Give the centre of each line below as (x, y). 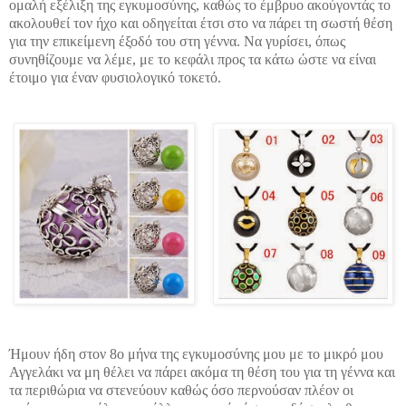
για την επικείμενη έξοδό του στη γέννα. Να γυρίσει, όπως (177, 41)
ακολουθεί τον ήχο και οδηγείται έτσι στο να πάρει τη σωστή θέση (201, 23)
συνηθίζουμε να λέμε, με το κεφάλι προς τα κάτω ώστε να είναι (193, 59)
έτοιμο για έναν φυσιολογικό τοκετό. (117, 77)
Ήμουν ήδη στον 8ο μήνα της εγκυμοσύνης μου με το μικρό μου (196, 353)
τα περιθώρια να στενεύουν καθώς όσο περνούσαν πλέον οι (181, 390)
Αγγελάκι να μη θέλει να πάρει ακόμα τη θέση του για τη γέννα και (202, 372)
